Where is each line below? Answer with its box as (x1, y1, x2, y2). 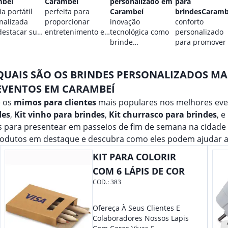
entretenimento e (45, 27, 104, 37)
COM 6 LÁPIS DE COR (93, 165, 185, 177)
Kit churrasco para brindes (109, 109, 217, 120)
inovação (110, 17, 140, 26)
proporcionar (45, 17, 90, 26)
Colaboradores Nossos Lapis (93, 213, 189, 223)
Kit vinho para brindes (14, 109, 105, 120)
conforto (175, 17, 204, 26)
